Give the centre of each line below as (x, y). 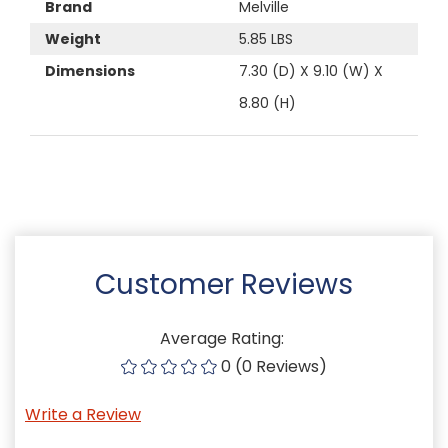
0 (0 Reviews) (274, 366)
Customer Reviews (224, 284)
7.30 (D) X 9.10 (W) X (311, 70)
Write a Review (83, 414)
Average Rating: (224, 338)
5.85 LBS (266, 38)
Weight (73, 38)
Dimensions (90, 70)
